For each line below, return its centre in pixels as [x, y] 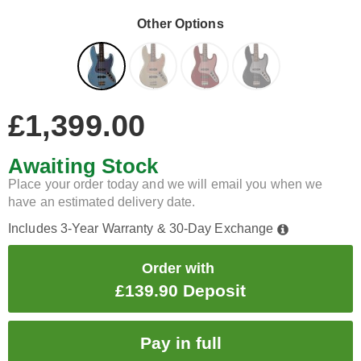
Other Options [180, 24]
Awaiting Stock [83, 166]
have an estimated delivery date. [102, 202]
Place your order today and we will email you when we [166, 184]
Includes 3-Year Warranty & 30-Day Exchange [143, 228]
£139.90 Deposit [180, 290]
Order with [178, 268]
